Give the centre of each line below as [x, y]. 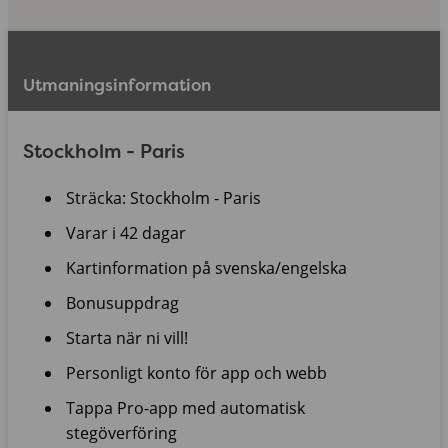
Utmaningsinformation [117, 85]
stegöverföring [121, 433]
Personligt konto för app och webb [196, 373]
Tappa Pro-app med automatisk [185, 408]
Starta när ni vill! [127, 338]
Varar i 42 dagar [126, 233]
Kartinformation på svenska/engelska [206, 268]
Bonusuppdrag [122, 303]
